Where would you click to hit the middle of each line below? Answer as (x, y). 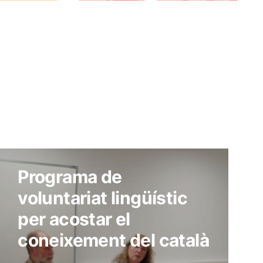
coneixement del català (114, 240)
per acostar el (74, 219)
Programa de (70, 177)
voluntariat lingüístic (103, 198)
